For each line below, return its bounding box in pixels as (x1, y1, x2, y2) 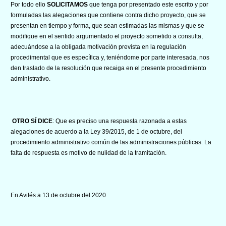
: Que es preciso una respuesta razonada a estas (52, 117, 187, 125)
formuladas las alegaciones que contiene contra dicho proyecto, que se (11, 11, 206, 19)
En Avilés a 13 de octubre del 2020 (11, 191, 106, 199)
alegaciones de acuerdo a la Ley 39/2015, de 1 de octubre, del (11, 128, 182, 135)
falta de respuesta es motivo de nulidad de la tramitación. (11, 149, 166, 156)
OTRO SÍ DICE (12, 117, 52, 125)
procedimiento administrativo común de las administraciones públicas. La (11, 138, 211, 146)
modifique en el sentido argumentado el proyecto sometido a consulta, (11, 32, 203, 40)
